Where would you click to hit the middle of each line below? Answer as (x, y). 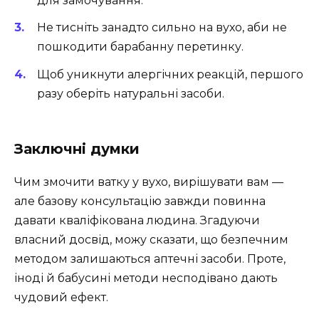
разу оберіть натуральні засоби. (131, 93)
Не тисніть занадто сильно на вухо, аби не (162, 28)
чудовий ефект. (61, 297)
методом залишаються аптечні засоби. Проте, (150, 258)
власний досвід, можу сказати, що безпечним (151, 239)
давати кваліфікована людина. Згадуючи (137, 220)
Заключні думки (77, 148)
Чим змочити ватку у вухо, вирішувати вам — (149, 182)
